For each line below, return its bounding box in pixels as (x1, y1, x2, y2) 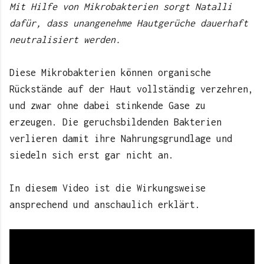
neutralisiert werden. (9, 34, 121, 45)
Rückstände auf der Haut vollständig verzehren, (9, 83, 253, 94)
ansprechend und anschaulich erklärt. (9, 199, 200, 210)
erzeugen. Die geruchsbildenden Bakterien (9, 116, 222, 127)
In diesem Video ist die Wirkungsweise (9, 182, 206, 193)
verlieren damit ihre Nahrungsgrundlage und (9, 133, 232, 144)
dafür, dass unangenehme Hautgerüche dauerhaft (9, 17, 248, 28)
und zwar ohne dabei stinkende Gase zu (9, 100, 206, 111)
